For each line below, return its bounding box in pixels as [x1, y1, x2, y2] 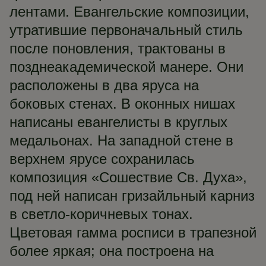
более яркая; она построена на [9, 243, 214, 259]
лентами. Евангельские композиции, [9, 4, 249, 20]
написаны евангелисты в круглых [9, 114, 227, 130]
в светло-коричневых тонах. [9, 206, 193, 222]
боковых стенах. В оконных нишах [9, 96, 235, 112]
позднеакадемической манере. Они [9, 59, 243, 75]
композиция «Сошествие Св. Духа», [9, 169, 247, 185]
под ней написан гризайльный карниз [9, 188, 255, 204]
